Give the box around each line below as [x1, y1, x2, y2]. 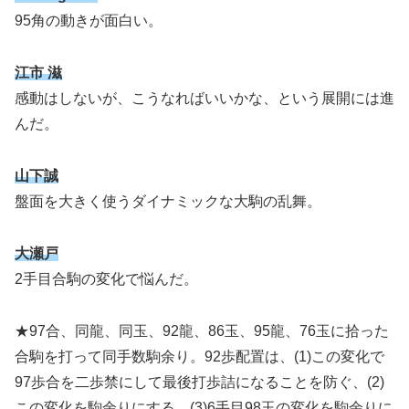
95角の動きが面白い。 [15, 13, 163, 29]
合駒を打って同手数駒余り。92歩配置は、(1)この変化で [15, 348, 384, 364]
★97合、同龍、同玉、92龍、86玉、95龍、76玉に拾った [15, 322, 389, 339]
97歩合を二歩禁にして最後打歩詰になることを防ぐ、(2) [15, 373, 384, 390]
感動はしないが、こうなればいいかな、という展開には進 [15, 90, 394, 107]
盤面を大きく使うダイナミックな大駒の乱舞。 [15, 193, 321, 209]
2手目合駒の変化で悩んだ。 [15, 270, 198, 287]
